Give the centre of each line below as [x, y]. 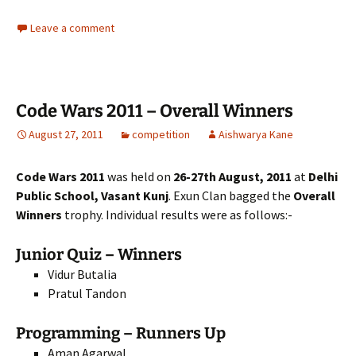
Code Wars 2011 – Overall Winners [155, 111]
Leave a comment [72, 28]
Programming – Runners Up [121, 333]
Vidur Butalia [82, 274]
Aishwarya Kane [256, 134]
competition [161, 134]
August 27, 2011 [66, 134]
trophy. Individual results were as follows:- [177, 215]
